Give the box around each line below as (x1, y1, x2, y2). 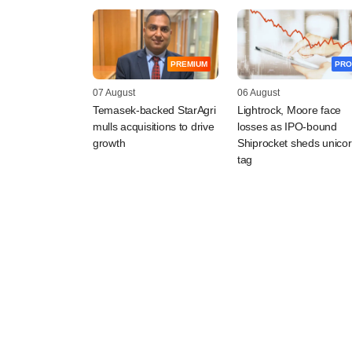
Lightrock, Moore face (237, 104, 342, 117)
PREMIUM (170, 60, 207, 69)
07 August (93, 87, 135, 99)
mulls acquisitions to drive (93, 120, 214, 134)
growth (93, 137, 126, 150)
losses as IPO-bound (237, 120, 337, 134)
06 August (237, 87, 280, 99)
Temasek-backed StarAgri (93, 104, 216, 117)
